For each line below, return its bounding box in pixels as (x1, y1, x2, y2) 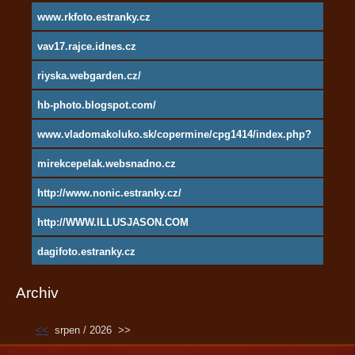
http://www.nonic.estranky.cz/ (37, 187, 181, 200)
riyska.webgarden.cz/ (37, 70, 141, 82)
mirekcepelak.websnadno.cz (37, 158, 176, 170)
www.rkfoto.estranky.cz (37, 11, 151, 24)
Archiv (16, 284, 59, 302)
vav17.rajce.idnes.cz (37, 40, 136, 53)
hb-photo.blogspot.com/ (37, 99, 156, 112)
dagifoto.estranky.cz (37, 246, 136, 258)
